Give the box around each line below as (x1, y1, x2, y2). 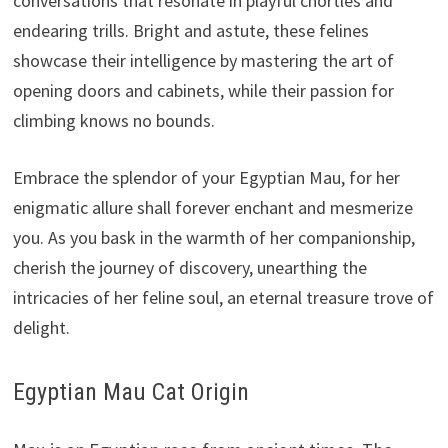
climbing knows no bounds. (12, 108, 215, 132)
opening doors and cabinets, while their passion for (12, 78, 394, 102)
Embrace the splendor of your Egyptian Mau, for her (12, 165, 400, 189)
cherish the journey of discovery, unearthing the (12, 255, 367, 279)
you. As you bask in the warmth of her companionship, (12, 225, 415, 249)
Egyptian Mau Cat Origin (12, 377, 249, 406)
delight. (12, 315, 70, 339)
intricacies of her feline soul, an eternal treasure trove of (12, 285, 434, 309)
